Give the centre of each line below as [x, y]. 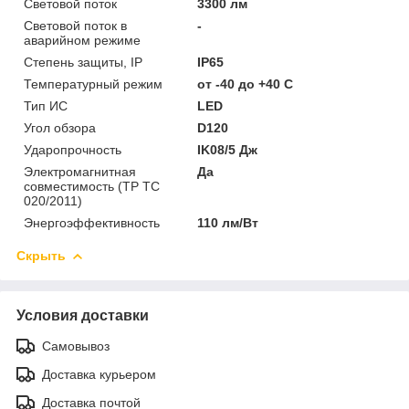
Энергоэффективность [92, 222]
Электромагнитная [80, 171]
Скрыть [41, 255]
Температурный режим [93, 84]
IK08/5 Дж [228, 149]
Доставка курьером [99, 374]
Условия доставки [83, 315]
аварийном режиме [82, 40]
